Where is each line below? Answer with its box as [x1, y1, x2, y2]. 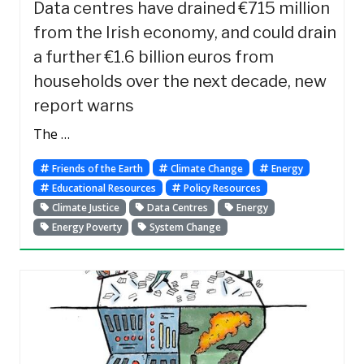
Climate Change [168, 161, 244, 175]
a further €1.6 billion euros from [33, 47, 274, 67]
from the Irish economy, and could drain [33, 23, 336, 43]
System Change [147, 219, 222, 234]
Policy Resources [181, 180, 262, 195]
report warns [33, 96, 134, 116]
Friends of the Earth [49, 161, 143, 175]
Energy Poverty [49, 219, 122, 234]
